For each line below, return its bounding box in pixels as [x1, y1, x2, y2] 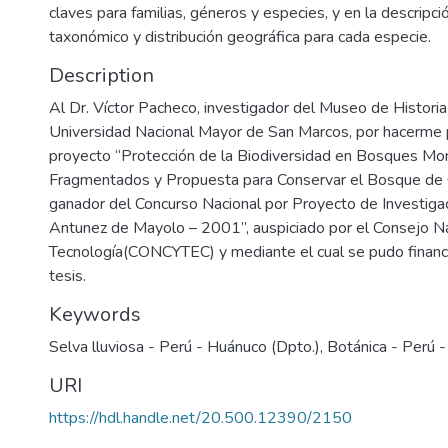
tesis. [49, 265, 86, 287]
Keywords [49, 301, 141, 328]
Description [49, 62, 154, 89]
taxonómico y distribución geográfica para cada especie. [49, 26, 431, 48]
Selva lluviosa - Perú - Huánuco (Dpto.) [49, 336, 320, 358]
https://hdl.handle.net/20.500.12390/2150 [49, 407, 352, 429]
